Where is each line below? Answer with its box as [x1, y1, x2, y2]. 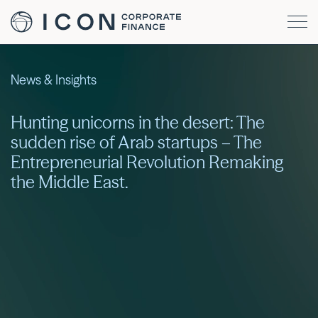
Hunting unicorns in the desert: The [11, 111, 265, 133]
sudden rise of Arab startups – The [11, 131, 262, 153]
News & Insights [11, 71, 97, 88]
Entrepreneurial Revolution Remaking [11, 151, 283, 172]
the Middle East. [11, 171, 128, 192]
